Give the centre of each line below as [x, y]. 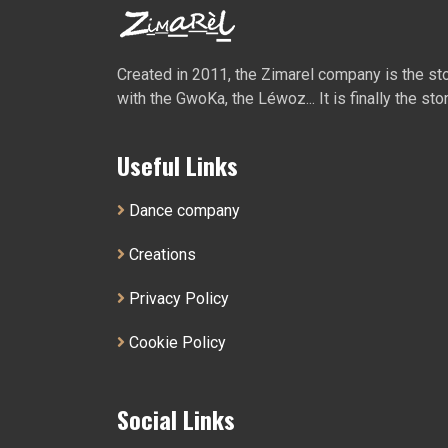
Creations [160, 255]
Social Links [176, 419]
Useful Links [177, 165]
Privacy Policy [177, 299]
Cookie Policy [175, 343]
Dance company [182, 211]
